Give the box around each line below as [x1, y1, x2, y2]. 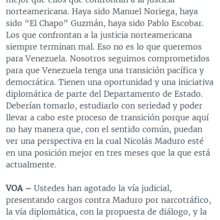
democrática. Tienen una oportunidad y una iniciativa [6, 77, 214, 87]
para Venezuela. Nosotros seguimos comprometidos [6, 54, 210, 63]
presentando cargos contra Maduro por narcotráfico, [6, 195, 211, 205]
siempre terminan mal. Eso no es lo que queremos [6, 42, 202, 52]
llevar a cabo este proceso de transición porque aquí [6, 112, 209, 122]
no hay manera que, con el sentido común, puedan [6, 124, 202, 134]
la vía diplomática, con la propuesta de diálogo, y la [6, 207, 207, 217]
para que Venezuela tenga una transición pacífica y [6, 65, 204, 75]
